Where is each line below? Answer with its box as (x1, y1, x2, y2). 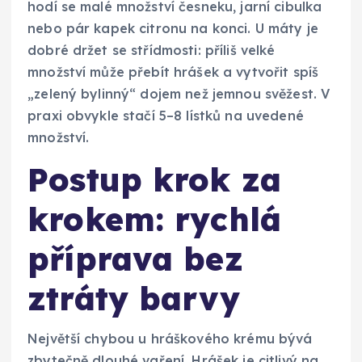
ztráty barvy (27, 277, 240, 318)
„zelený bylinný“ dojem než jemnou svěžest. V (27, 85, 330, 102)
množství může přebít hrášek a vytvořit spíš (27, 63, 319, 80)
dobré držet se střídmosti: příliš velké (27, 41, 276, 58)
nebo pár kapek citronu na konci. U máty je (27, 19, 318, 36)
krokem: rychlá (27, 198, 282, 239)
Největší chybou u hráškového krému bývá (27, 330, 313, 347)
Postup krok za (27, 158, 282, 200)
